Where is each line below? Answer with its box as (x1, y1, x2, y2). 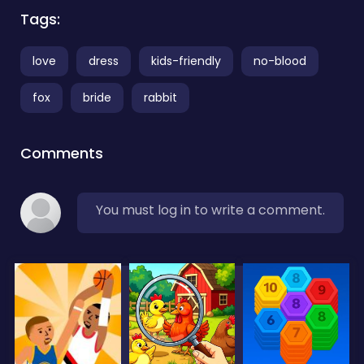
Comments (20, 142, 103, 163)
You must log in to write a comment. (96, 200, 325, 219)
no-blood (253, 52, 306, 69)
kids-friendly (151, 52, 221, 69)
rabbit (144, 89, 177, 106)
